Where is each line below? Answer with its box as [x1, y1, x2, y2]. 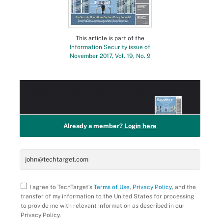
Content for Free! [89, 87, 151, 96]
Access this [27, 87, 70, 96]
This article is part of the [76, 35, 144, 42]
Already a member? [63, 122, 124, 130]
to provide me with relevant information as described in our [21, 202, 185, 210]
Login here [124, 122, 157, 130]
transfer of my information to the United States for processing [21, 193, 194, 200]
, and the [172, 184, 196, 191]
